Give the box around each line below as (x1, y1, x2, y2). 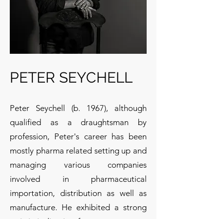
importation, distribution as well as (10, 188, 147, 198)
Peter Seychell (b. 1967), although (10, 103, 147, 113)
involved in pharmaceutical (10, 174, 147, 184)
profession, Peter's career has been (10, 131, 147, 141)
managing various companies (10, 160, 147, 170)
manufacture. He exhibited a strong (10, 202, 147, 212)
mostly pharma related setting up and (10, 146, 147, 155)
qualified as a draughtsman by (10, 117, 147, 127)
